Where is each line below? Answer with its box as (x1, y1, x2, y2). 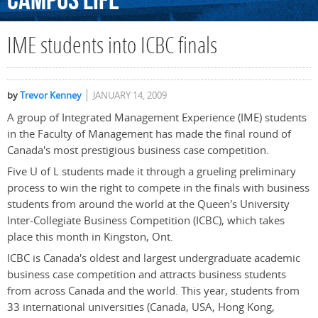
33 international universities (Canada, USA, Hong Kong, (7, 300, 275, 315)
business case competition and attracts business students (7, 267, 286, 283)
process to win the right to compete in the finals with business (7, 180, 309, 196)
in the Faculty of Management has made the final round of (7, 126, 291, 142)
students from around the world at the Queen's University (7, 197, 290, 212)
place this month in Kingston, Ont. (7, 229, 173, 245)
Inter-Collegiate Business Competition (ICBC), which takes (7, 213, 285, 229)
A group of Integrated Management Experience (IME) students (7, 110, 307, 126)
